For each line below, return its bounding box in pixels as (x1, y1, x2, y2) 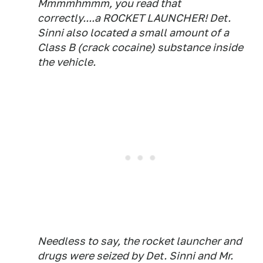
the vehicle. (38, 56, 96, 69)
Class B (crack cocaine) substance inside (38, 41, 243, 54)
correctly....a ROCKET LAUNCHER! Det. (38, 12, 231, 25)
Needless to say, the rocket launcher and (38, 235, 242, 248)
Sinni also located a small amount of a (38, 26, 229, 39)
